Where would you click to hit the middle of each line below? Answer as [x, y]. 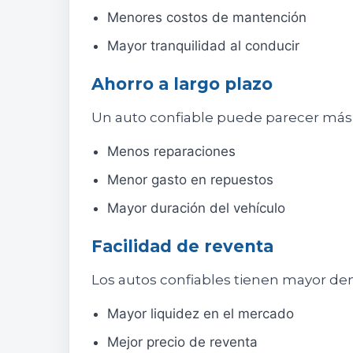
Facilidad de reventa [182, 247]
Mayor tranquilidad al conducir [203, 46]
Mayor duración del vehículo [196, 208]
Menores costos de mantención [207, 18]
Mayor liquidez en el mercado [201, 314]
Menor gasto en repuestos [190, 180]
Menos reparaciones [171, 152]
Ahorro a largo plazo [182, 84]
